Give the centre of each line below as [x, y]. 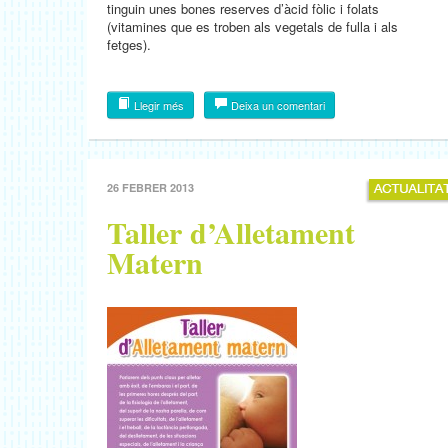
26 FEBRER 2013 [150, 187]
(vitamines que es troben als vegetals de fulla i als [252, 26]
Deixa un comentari [276, 105]
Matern [155, 262]
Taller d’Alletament [231, 232]
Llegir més [157, 105]
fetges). [129, 44]
